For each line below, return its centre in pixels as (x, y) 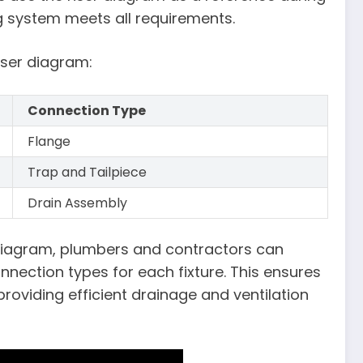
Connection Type (87, 110)
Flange (49, 141)
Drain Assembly (78, 203)
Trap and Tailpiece (88, 172)
